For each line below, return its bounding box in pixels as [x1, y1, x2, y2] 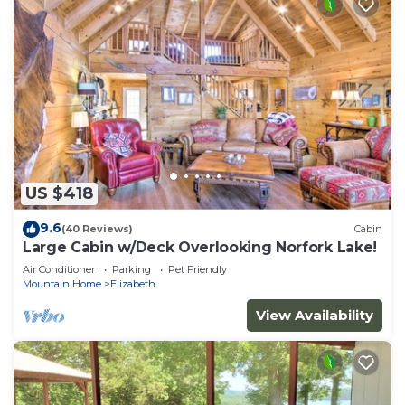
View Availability [256, 306, 373, 324]
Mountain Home [23, 277, 101, 290]
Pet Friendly [168, 262, 227, 276]
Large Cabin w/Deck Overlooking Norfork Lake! [23, 238, 377, 256]
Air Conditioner [23, 262, 95, 276]
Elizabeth [110, 277, 155, 290]
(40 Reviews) [61, 222, 133, 236]
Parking [112, 262, 151, 276]
